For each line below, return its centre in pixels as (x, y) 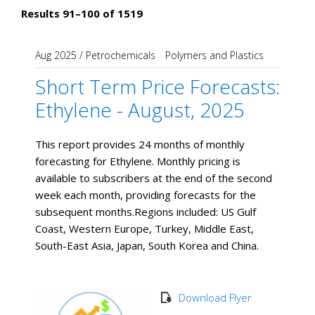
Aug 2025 (56, 55)
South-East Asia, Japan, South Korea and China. (147, 245)
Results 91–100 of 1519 (82, 13)
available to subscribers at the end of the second (154, 178)
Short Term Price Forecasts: (157, 86)
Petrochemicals (121, 55)
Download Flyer (215, 297)
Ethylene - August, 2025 (140, 110)
